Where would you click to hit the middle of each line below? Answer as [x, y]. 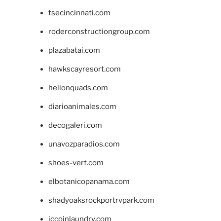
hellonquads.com [78, 88]
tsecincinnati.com [79, 13]
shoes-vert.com [76, 163]
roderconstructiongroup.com [99, 32]
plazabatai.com [74, 51]
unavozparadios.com [84, 144]
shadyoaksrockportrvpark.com [101, 201]
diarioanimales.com [82, 107]
